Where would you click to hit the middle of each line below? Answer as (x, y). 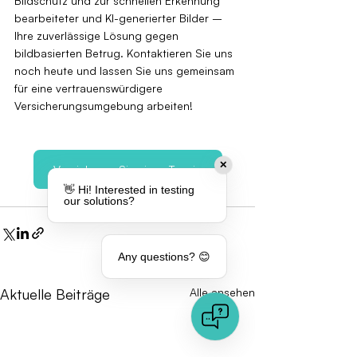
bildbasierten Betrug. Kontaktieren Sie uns (125, 53)
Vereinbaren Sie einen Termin (127, 169)
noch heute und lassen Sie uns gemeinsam (126, 70)
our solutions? (99, 201)
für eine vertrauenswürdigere (90, 88)
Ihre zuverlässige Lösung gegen (98, 35)
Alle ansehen (222, 292)
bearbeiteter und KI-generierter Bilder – (120, 18)
